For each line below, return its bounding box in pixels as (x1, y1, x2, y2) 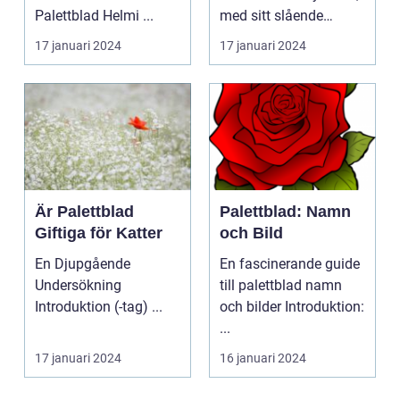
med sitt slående (220, 7, 323, 25)
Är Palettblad (35, 203, 134, 221)
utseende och (220, 29, 304, 46)
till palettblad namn (220, 277, 342, 295)
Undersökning (35, 277, 121, 295)
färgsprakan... (220, 50, 307, 68)
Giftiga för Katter (35, 224, 162, 243)
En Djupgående (35, 255, 130, 273)
